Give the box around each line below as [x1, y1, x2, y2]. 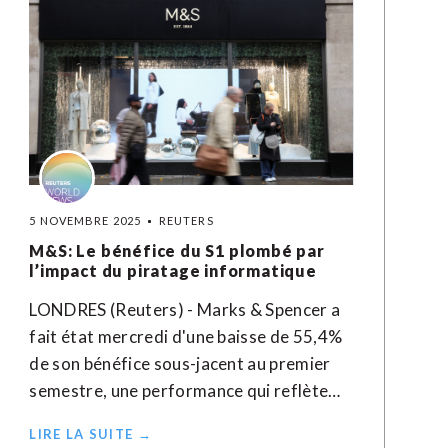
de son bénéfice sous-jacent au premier [29, 353, 331, 374]
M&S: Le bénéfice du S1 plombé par [29, 241, 325, 260]
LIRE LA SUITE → [29, 426, 152, 442]
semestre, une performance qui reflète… [29, 380, 341, 401]
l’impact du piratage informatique [29, 261, 317, 280]
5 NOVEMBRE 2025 [29, 214, 141, 227]
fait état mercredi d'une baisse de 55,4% [29, 326, 343, 347]
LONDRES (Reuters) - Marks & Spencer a [29, 299, 341, 320]
